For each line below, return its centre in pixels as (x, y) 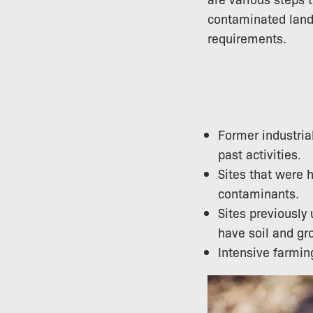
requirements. (247, 37)
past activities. (260, 153)
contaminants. (259, 192)
